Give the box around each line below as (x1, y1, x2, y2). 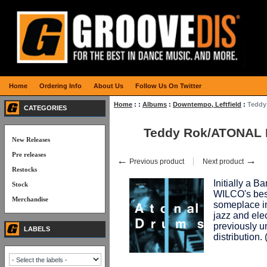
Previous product (128, 157, 184, 166)
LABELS (24, 225, 50, 232)
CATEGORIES (24, 104, 67, 111)
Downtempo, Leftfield (173, 101, 241, 108)
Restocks (12, 166, 37, 173)
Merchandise (12, 195, 48, 203)
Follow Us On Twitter (135, 82, 201, 89)
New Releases (12, 136, 50, 143)
